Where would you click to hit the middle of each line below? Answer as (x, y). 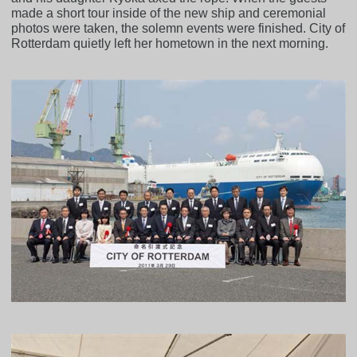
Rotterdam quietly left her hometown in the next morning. (170, 43)
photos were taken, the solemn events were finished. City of (178, 28)
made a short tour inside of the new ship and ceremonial (169, 13)
